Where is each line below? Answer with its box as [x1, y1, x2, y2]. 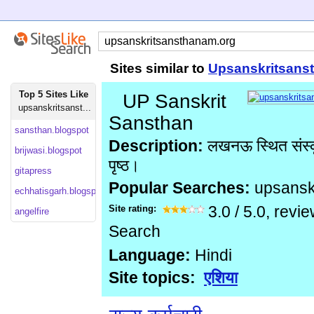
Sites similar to [110, 61, 208, 76]
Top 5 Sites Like [18, 89, 88, 100]
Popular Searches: [109, 179, 254, 197]
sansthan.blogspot [15, 125, 89, 135]
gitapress [15, 165, 52, 176]
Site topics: [109, 269, 196, 287]
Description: [109, 137, 203, 155]
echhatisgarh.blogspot [15, 186, 104, 196]
